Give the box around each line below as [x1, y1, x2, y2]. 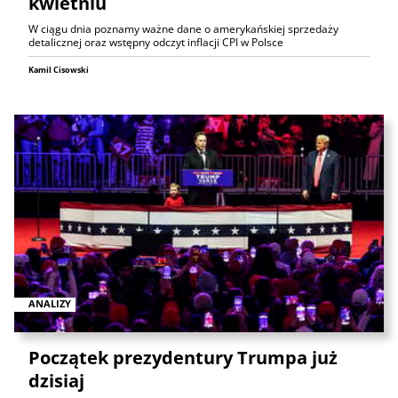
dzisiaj [28, 368, 84, 393]
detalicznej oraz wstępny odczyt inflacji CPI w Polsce [28, 34, 283, 50]
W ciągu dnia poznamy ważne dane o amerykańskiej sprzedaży [28, 20, 338, 36]
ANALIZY [28, 297, 71, 311]
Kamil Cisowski [28, 63, 89, 76]
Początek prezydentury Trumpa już [28, 345, 338, 370]
